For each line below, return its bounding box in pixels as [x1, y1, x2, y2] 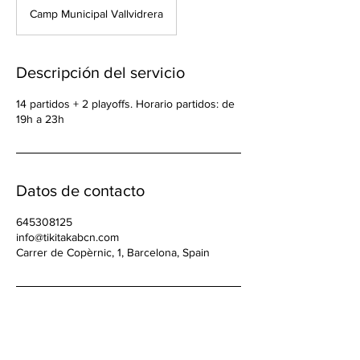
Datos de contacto [16, 182, 145, 199]
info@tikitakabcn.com [16, 231, 119, 243]
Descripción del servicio [16, 63, 185, 81]
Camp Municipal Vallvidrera [30, 7, 163, 20]
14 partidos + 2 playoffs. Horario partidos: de [16, 97, 235, 110]
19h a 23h [16, 112, 64, 125]
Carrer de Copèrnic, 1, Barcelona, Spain [16, 246, 210, 259]
